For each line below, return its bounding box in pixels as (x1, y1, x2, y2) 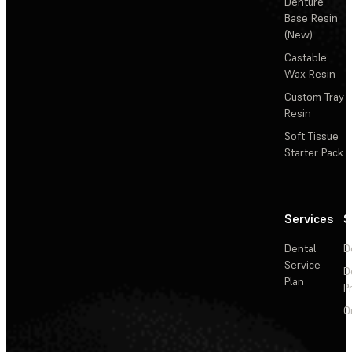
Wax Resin (284, 67, 335, 82)
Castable (284, 50, 327, 65)
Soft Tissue (284, 129, 339, 144)
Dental (284, 241, 316, 256)
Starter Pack (284, 145, 343, 160)
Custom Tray (284, 90, 344, 104)
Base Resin (284, 11, 338, 26)
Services (284, 211, 334, 227)
